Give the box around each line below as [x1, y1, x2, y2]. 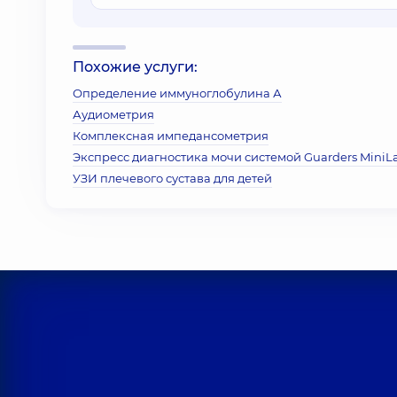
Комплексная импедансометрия [73, 128, 269, 143]
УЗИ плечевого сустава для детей [73, 171, 272, 185]
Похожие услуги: [73, 58, 198, 75]
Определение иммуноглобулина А [73, 86, 282, 100]
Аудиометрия [73, 107, 154, 121]
